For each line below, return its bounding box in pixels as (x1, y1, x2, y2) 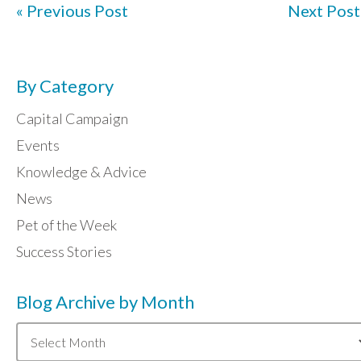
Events (16, 136, 60, 155)
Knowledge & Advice (16, 163, 147, 181)
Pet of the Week (16, 216, 117, 234)
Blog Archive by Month (16, 291, 194, 313)
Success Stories (16, 243, 112, 261)
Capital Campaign (16, 110, 128, 128)
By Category (16, 75, 114, 98)
